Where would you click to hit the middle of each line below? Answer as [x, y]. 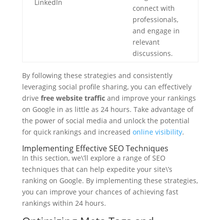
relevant [146, 42]
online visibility [157, 132]
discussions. [152, 53]
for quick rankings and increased [77, 132]
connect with [153, 8]
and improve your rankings [150, 98]
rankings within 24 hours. [64, 203]
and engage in [156, 31]
